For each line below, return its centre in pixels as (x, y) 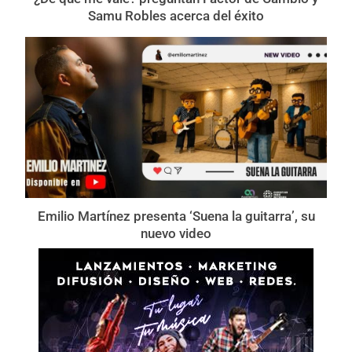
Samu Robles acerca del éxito (176, 15)
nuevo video (176, 233)
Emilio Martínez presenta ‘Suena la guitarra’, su (176, 216)
